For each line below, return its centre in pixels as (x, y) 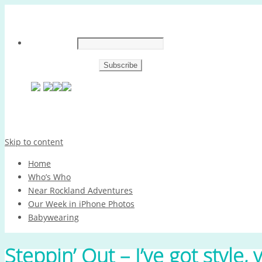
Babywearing (54, 217)
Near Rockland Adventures (80, 190)
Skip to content (34, 142)
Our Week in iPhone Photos (81, 204)
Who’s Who (49, 177)
